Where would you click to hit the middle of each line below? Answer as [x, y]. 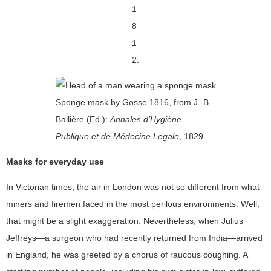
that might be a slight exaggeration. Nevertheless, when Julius [125, 220]
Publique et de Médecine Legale [117, 136]
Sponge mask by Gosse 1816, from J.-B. [133, 102]
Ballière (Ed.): [83, 119]
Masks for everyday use [55, 161]
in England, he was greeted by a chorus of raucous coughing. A [127, 254]
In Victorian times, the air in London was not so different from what [133, 187]
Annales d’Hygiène [145, 119]
